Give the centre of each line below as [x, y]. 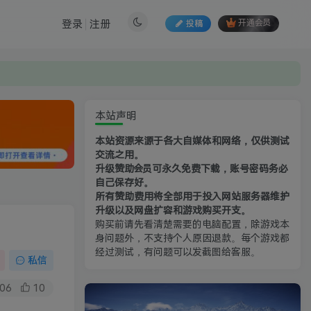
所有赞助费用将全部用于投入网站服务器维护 [192, 197]
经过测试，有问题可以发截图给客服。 [178, 252]
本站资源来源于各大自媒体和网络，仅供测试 [192, 141]
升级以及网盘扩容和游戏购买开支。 [173, 211]
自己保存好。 [124, 183]
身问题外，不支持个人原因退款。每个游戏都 [192, 238]
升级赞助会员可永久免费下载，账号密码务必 [192, 169]
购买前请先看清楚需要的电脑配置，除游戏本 [192, 225]
